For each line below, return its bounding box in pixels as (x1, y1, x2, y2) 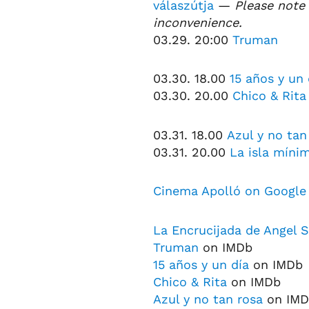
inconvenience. (153, 14, 242, 30)
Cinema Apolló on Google (153, 183, 306, 199)
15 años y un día (153, 257, 249, 272)
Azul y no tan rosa (153, 291, 263, 306)
